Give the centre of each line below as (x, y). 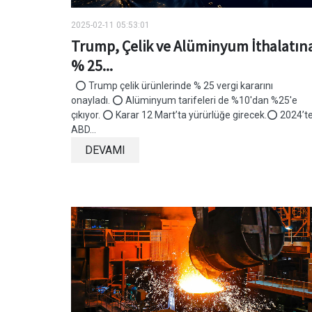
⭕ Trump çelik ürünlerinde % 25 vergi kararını (172, 85)
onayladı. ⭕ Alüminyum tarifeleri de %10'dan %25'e (184, 100)
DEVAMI (105, 150)
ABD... (84, 129)
